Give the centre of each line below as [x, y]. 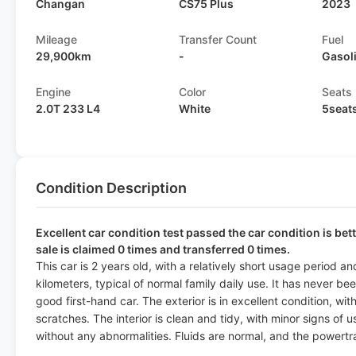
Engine [53, 92]
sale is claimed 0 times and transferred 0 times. [163, 249]
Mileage [56, 39]
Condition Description [111, 188]
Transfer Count [218, 39]
